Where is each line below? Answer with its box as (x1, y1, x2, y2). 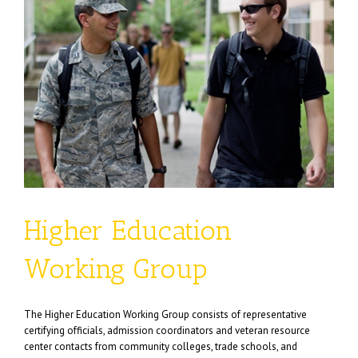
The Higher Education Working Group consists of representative (24, 308, 307, 321)
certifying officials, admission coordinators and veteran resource (24, 324, 310, 337)
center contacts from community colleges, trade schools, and (24, 340, 297, 353)
